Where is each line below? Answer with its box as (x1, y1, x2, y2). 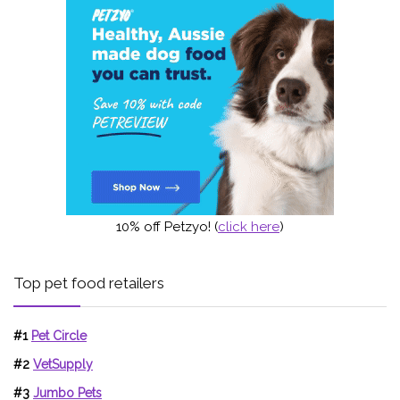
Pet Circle (31, 329, 87, 343)
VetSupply (33, 357, 93, 371)
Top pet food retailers (13, 274, 164, 292)
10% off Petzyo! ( (116, 219, 218, 235)
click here (218, 219, 279, 235)
